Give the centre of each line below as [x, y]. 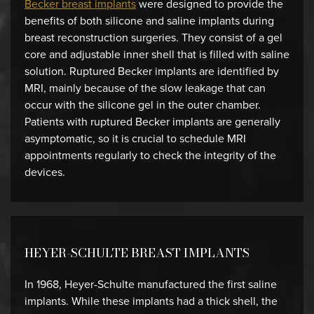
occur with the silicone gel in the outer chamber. [143, 105]
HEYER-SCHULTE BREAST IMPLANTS [137, 253]
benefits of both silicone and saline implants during [149, 21]
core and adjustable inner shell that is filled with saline [157, 54]
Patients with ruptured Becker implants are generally [152, 122]
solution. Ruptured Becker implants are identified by [152, 71]
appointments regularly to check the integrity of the [150, 155]
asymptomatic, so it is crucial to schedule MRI [135, 138]
